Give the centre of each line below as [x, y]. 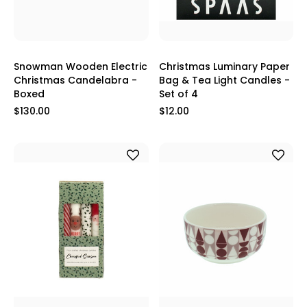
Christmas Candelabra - [75, 81]
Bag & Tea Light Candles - [224, 81]
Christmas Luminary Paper [224, 67]
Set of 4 [178, 94]
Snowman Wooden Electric [81, 67]
